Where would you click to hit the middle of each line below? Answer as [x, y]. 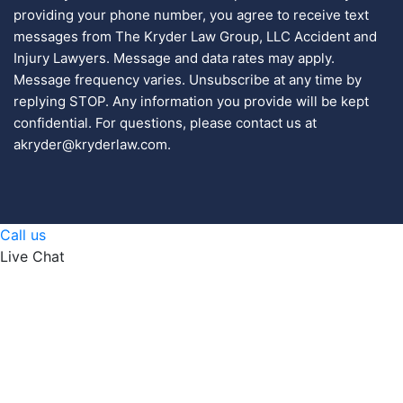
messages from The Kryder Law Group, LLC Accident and [195, 37]
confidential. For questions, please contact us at [165, 123]
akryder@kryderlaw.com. [92, 145]
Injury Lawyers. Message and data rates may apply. [174, 58]
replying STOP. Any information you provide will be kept [191, 102]
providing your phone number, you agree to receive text [191, 15]
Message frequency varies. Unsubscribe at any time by [188, 80]
